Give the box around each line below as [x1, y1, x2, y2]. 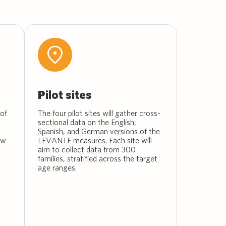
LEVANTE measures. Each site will [38, 135, 152, 145]
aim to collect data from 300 [38, 144, 136, 154]
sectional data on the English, [38, 117, 137, 127]
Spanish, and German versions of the [38, 126, 160, 136]
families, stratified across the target [38, 153, 158, 163]
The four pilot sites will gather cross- [38, 108, 161, 118]
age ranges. [38, 162, 77, 172]
